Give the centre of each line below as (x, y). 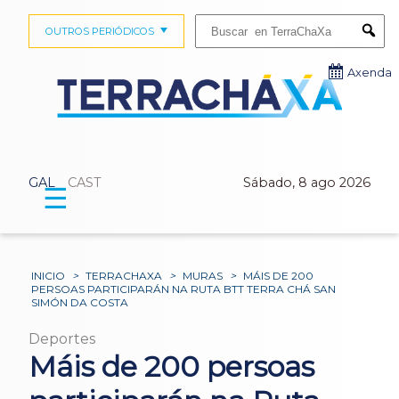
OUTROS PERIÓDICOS (99, 31)
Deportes (62, 339)
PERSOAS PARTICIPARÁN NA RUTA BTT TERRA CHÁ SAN (184, 289)
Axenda (370, 73)
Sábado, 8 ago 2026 (307, 183)
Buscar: (212, 20)
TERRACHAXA (124, 276)
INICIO (49, 276)
